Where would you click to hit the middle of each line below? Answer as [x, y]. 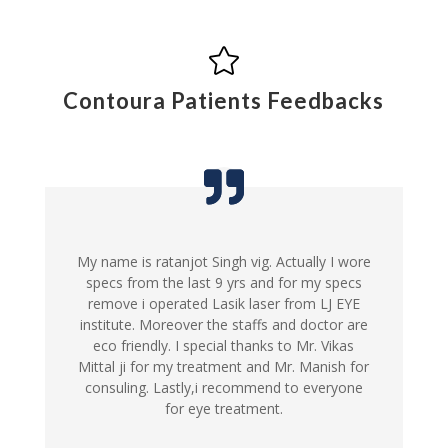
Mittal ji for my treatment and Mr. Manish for [224, 366]
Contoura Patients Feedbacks [224, 100]
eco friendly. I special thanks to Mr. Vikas [224, 345]
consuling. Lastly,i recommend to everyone [223, 387]
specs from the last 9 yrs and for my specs [223, 282]
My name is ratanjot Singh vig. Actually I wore [223, 261]
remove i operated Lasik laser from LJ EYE [223, 303]
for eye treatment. [223, 408]
